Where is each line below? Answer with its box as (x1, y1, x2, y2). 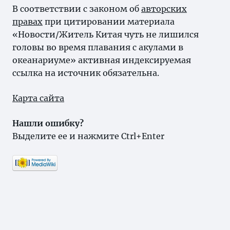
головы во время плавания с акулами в (12, 42, 183, 52)
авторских (141, 4, 187, 14)
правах (12, 16, 43, 27)
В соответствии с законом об (12, 4, 141, 14)
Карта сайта (12, 93, 64, 103)
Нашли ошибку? (12, 118, 84, 128)
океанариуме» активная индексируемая (12, 55, 191, 65)
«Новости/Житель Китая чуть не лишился (12, 29, 199, 40)
